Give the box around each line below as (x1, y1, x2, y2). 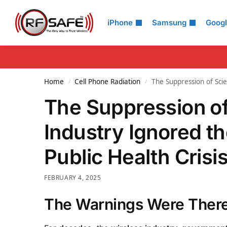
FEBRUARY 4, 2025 (44, 173, 101, 182)
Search (14, 7, 52, 22)
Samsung (152, 18, 186, 27)
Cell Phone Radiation (74, 77, 141, 86)
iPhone (107, 18, 133, 27)
